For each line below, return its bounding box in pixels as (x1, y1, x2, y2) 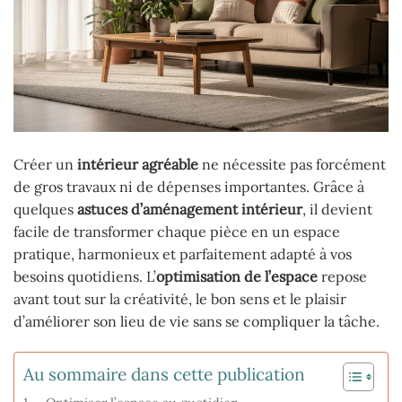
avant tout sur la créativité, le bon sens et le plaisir (13, 290, 346, 309)
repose (318, 267, 367, 286)
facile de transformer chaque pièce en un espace (13, 223, 340, 241)
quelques (13, 200, 77, 219)
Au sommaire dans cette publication (23, 363, 305, 385)
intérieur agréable (77, 155, 198, 174)
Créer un (13, 155, 77, 174)
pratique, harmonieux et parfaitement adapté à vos (13, 245, 352, 264)
